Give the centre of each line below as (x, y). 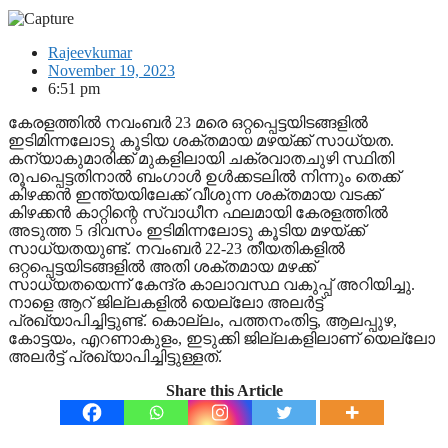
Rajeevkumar (90, 52)
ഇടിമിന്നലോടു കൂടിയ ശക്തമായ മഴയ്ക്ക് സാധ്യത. (201, 140)
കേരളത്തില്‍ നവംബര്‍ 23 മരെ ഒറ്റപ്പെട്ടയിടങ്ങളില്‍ (188, 122)
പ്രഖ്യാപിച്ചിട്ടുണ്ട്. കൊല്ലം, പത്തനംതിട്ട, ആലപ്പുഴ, (202, 320)
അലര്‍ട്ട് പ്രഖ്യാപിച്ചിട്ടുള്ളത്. (115, 356)
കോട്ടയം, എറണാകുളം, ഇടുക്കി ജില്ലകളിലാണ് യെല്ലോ (221, 338)
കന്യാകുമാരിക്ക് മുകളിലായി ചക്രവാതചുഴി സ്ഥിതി (201, 158)
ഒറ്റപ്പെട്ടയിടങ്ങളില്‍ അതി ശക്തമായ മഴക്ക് (162, 266)
